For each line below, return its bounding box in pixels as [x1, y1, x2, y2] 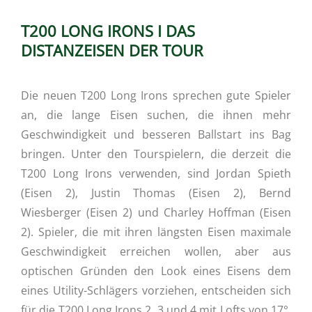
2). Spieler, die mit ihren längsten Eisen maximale [21, 224, 291, 240]
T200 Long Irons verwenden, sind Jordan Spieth [21, 166, 291, 182]
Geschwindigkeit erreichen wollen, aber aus [21, 244, 291, 260]
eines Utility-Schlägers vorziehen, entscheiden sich [21, 283, 291, 299]
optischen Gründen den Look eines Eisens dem [21, 263, 291, 279]
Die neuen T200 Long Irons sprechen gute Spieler [21, 88, 291, 104]
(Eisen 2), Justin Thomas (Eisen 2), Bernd [21, 185, 291, 201]
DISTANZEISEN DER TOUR [21, 40, 203, 61]
